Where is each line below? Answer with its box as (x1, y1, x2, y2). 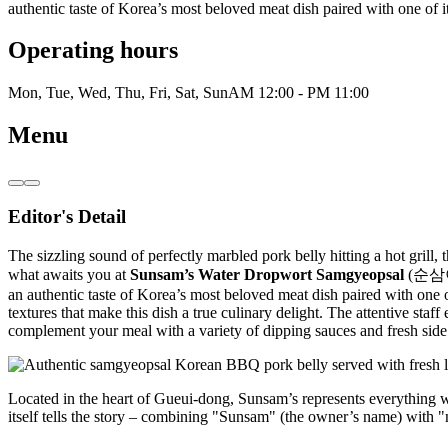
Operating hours (8, 37, 178, 64)
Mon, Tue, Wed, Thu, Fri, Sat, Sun (8, 84, 228, 102)
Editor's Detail (8, 205, 126, 227)
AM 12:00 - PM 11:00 (228, 84, 369, 102)
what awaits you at (8, 265, 130, 283)
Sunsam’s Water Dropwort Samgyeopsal (130, 265, 404, 283)
